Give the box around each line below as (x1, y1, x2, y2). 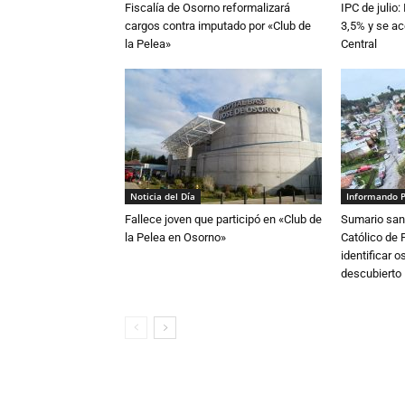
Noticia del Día (130, 190, 195, 203)
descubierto (341, 267, 401, 281)
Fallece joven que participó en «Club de (125, 212, 322, 227)
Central (341, 37, 377, 52)
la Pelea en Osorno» (125, 231, 226, 245)
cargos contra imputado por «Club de (125, 19, 311, 33)
